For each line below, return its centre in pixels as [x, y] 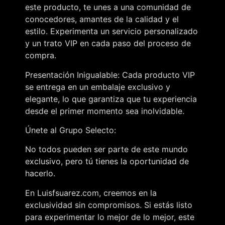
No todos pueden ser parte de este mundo [106, 149]
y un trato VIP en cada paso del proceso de [108, 43]
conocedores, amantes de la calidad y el [102, 19]
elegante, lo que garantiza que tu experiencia [111, 99]
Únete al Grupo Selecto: [71, 130]
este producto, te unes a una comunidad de [108, 7]
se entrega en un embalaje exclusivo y [98, 87]
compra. [41, 55]
